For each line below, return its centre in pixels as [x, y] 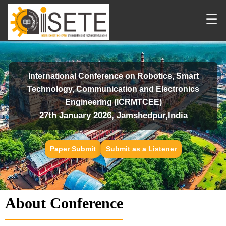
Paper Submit [73, 149]
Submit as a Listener [141, 149]
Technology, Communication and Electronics [113, 89]
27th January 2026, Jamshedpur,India [113, 115]
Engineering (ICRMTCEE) [113, 102]
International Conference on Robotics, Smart [113, 76]
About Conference [64, 203]
